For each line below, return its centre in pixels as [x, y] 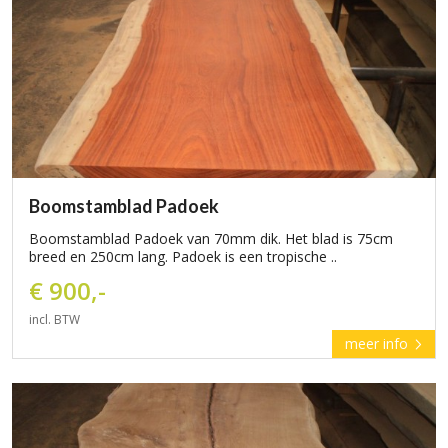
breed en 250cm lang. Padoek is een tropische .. [183, 256]
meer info [378, 343]
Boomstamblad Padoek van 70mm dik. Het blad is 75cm [211, 238]
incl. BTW [54, 319]
